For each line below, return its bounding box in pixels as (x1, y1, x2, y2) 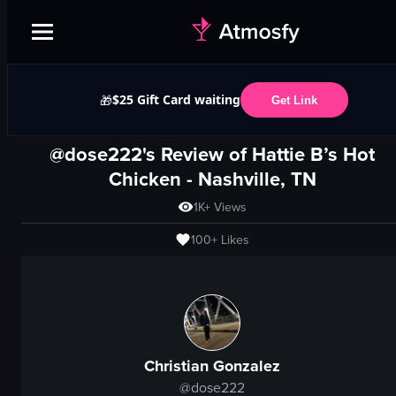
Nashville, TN (197, 164, 316, 193)
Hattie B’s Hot (252, 140, 375, 168)
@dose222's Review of (49, 140, 247, 168)
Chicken (108, 164, 181, 193)
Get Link (270, 93, 317, 107)
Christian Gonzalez (144, 354, 280, 377)
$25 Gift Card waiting (111, 91, 240, 108)
